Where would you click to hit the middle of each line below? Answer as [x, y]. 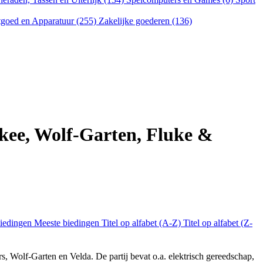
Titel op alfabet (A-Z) [142, 223]
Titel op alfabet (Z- [218, 223]
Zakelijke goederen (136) [145, 21]
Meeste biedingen [68, 223]
